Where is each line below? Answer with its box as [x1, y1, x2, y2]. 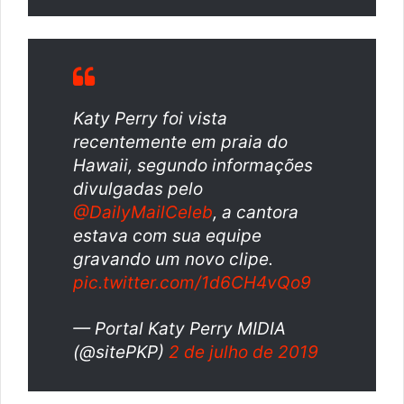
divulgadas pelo [73, 179, 203, 200]
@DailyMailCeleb [73, 202, 213, 224]
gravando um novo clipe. [73, 249, 273, 271]
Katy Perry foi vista [73, 108, 227, 130]
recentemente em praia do [73, 132, 288, 153]
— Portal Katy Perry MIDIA [73, 318, 286, 340]
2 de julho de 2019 [169, 342, 318, 363]
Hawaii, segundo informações [73, 155, 313, 177]
